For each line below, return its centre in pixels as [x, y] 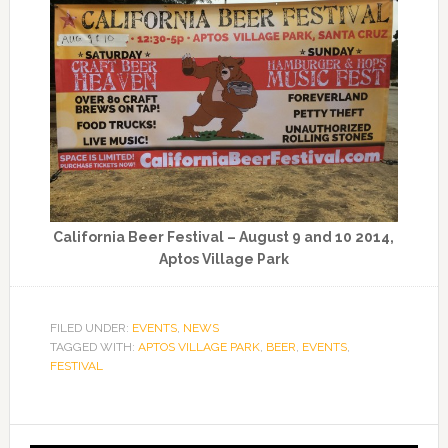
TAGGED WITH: [93, 346]
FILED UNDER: [90, 327]
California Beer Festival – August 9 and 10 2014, [224, 236]
